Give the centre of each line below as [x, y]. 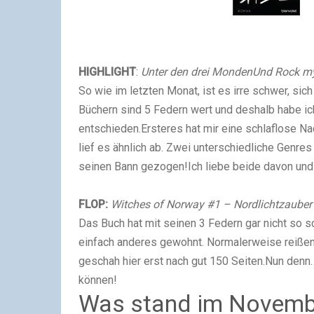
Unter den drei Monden [197, 72]
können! [98, 280]
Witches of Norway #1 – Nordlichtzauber [211, 205]
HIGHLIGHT [107, 72]
